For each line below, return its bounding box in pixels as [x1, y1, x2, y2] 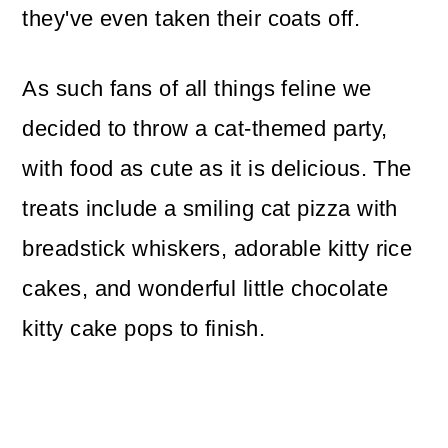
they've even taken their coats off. [22, 6, 361, 32]
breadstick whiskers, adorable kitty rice [22, 236, 413, 262]
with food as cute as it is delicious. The [22, 156, 412, 182]
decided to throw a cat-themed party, [22, 116, 388, 142]
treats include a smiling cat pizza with [22, 196, 398, 222]
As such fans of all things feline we [22, 76, 372, 102]
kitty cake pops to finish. [22, 316, 266, 342]
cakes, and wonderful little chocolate [22, 276, 388, 302]
